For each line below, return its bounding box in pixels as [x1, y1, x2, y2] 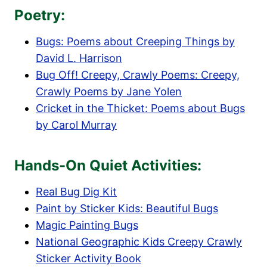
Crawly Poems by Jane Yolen [36, 85, 182, 98]
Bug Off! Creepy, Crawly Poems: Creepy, [36, 68, 240, 81]
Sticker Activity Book [36, 252, 141, 265]
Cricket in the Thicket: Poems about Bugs [36, 101, 245, 114]
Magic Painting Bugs [36, 218, 138, 231]
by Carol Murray [36, 118, 117, 131]
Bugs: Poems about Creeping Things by [36, 35, 235, 48]
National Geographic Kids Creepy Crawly [36, 235, 242, 248]
